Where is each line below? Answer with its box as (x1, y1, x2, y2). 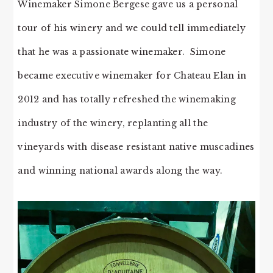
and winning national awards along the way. (18, 165, 223, 176)
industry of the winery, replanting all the (18, 117, 208, 129)
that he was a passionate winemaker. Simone (18, 46, 226, 57)
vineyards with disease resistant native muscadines (18, 141, 255, 152)
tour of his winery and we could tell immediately (18, 22, 246, 34)
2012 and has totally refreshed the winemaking (18, 93, 236, 105)
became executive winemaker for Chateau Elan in (18, 69, 247, 81)
